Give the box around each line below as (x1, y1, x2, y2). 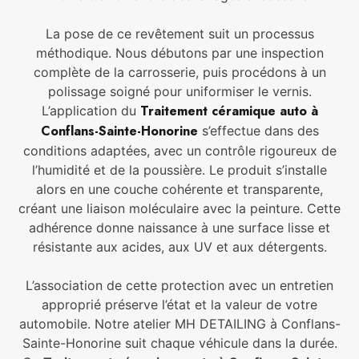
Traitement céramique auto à (139, 102, 318, 121)
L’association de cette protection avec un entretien (26, 277, 333, 294)
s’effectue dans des (197, 123, 319, 139)
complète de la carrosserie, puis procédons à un (33, 64, 326, 81)
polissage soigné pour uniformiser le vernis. (47, 83, 312, 100)
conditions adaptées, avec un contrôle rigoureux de (22, 143, 337, 159)
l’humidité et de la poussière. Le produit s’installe (32, 162, 327, 179)
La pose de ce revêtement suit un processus (45, 26, 314, 42)
